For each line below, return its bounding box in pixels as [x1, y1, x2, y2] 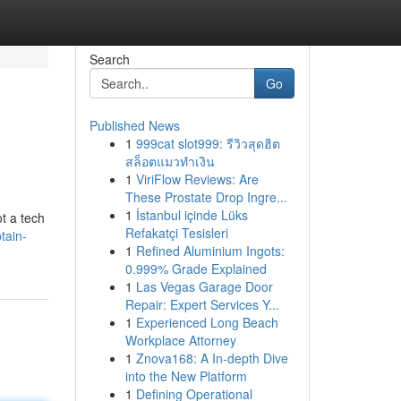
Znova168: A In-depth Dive [135, 349, 288, 367]
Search [89, 50, 130, 68]
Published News [89, 116, 180, 134]
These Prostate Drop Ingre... [124, 188, 287, 206]
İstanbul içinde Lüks [135, 206, 248, 224]
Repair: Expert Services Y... [124, 295, 279, 313]
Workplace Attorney [124, 331, 236, 349]
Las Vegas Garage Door [135, 277, 273, 295]
